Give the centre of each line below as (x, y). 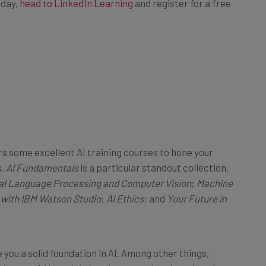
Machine (215, 170)
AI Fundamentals (42, 154)
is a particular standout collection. (153, 154)
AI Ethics (125, 185)
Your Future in (197, 185)
